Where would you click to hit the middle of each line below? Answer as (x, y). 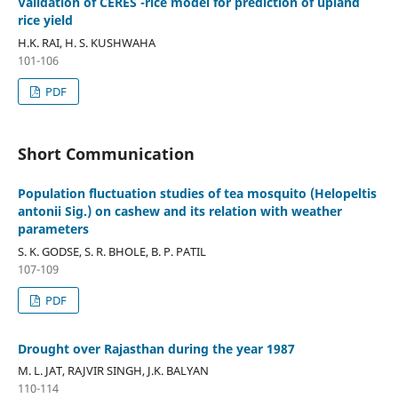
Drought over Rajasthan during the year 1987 (156, 348)
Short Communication (106, 153)
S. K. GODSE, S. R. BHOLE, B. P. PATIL (111, 251)
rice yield (45, 20)
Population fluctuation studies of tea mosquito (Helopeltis (197, 193)
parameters (53, 228)
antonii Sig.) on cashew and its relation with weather (179, 211)
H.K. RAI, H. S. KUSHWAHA (86, 42)
